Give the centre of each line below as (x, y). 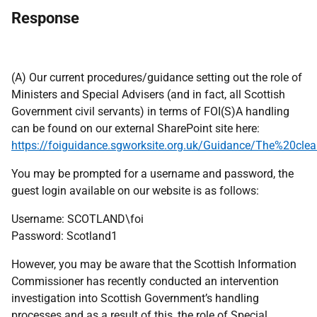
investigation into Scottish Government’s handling (135, 298)
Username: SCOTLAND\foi (77, 219)
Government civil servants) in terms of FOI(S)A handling (150, 111)
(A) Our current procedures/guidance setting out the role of (157, 77)
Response (45, 18)
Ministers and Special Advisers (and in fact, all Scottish (148, 94)
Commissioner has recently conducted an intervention (145, 281)
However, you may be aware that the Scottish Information (154, 264)
